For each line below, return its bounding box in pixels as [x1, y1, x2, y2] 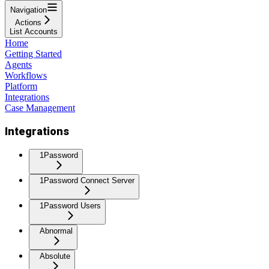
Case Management [5, 102, 75, 113]
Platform [5, 80, 37, 91]
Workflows [5, 70, 47, 80]
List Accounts [10, 26, 58, 36]
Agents [5, 59, 32, 70]
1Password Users [40, 201, 101, 211]
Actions [15, 17, 41, 27]
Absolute [40, 252, 70, 261]
